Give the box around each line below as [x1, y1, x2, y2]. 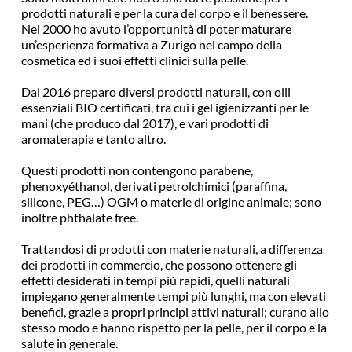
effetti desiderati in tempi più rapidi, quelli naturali [20, 273, 290, 288]
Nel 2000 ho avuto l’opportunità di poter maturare [20, 21, 291, 36]
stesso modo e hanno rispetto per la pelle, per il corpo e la [20, 320, 327, 335]
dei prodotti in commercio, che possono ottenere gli [20, 257, 297, 272]
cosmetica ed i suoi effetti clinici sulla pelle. [20, 53, 248, 68]
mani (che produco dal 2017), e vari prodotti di [20, 115, 269, 130]
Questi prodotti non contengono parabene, [20, 163, 253, 178]
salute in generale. [20, 335, 118, 350]
